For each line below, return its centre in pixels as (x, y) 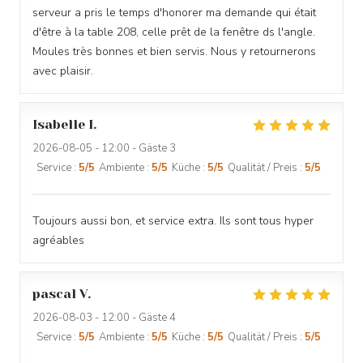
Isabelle (59, 124)
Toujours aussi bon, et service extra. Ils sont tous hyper (173, 221)
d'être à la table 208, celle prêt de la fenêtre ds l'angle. (174, 32)
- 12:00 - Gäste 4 (134, 318)
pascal (54, 294)
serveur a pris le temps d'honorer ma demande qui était (174, 13)
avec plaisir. (63, 71)
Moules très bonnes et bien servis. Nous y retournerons (174, 51)
